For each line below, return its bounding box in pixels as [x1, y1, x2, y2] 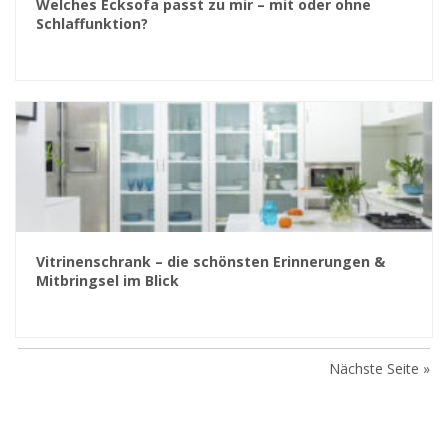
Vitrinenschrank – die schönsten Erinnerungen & [36, 251, 385, 271]
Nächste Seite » [329, 358, 431, 378]
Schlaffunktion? [36, 13, 148, 33]
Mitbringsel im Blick [36, 270, 179, 290]
